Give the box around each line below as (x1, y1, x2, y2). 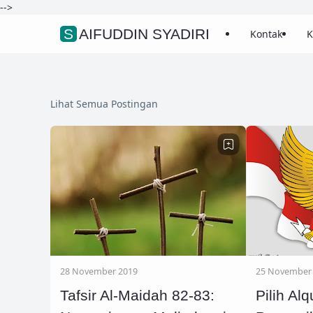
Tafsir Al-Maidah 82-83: (60, 287, 214, 304)
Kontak (249, 27, 282, 41)
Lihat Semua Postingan (50, 97, 158, 110)
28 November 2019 (60, 265, 138, 277)
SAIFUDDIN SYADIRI (79, 25, 210, 42)
